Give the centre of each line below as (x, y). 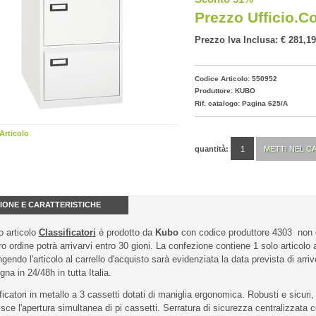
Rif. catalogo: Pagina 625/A (241, 103)
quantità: (212, 148)
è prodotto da (125, 232)
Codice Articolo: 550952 (236, 78)
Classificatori (67, 232)
